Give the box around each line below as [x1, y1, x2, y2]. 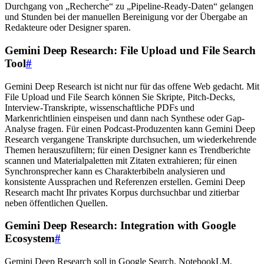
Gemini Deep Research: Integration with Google [5, 219, 236, 232]
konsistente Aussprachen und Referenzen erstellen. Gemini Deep [5, 176, 245, 187]
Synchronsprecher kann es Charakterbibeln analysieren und [5, 166, 225, 176]
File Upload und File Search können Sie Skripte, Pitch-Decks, [5, 91, 235, 102]
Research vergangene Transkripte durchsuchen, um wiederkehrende [5, 134, 256, 144]
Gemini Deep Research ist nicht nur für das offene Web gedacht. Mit [5, 81, 259, 91]
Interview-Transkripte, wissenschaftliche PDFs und [5, 102, 194, 113]
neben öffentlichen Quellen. [5, 197, 108, 208]
